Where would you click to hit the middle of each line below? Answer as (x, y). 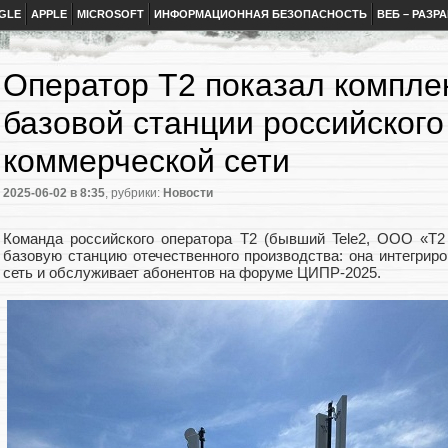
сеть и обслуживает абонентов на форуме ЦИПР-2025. (194, 273)
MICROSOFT (110, 14)
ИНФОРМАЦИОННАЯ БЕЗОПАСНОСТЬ (260, 14)
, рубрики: (134, 193)
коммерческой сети (146, 161)
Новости (188, 193)
